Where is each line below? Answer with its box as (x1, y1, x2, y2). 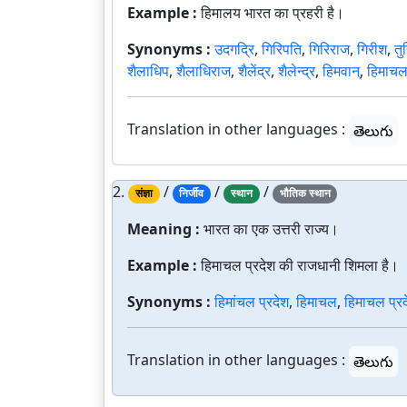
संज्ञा (134, 185, 153, 202)
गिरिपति (262, 39, 302, 60)
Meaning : (127, 218, 203, 239)
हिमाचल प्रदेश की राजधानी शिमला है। (201, 254, 399, 275)
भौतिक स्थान (279, 185, 331, 202)
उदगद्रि (214, 39, 254, 60)
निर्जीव (179, 185, 204, 202)
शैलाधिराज (176, 61, 231, 82)
